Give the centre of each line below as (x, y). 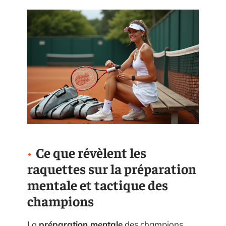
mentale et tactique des (98, 184)
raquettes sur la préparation (112, 168)
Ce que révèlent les (91, 152)
